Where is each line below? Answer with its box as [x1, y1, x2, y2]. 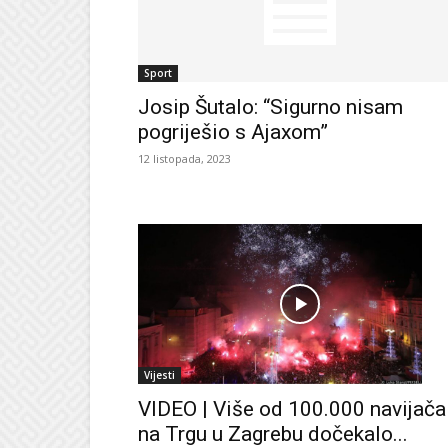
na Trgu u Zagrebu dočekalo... [138, 421, 408, 446]
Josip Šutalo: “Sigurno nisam [138, 94, 403, 119]
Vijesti [144, 367, 175, 382]
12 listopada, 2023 [138, 150, 231, 166]
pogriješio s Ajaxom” [138, 119, 328, 144]
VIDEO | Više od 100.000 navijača [138, 396, 446, 421]
